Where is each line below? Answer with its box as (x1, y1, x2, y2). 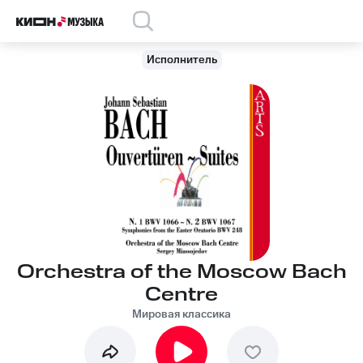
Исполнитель (146, 52, 217, 68)
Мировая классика (132, 306, 231, 322)
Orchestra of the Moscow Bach (16, 258, 347, 286)
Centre (145, 281, 218, 309)
